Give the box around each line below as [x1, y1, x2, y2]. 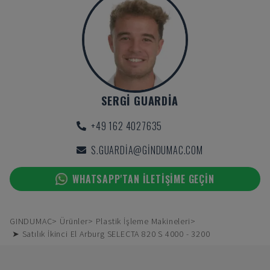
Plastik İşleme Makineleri [95, 216, 190, 227]
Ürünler [60, 216, 88, 227]
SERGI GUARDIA [101, 93, 178, 108]
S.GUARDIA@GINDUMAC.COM [91, 143, 203, 157]
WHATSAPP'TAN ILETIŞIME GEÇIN [72, 172, 215, 186]
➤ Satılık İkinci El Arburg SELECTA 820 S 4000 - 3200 [12, 228, 210, 239]
